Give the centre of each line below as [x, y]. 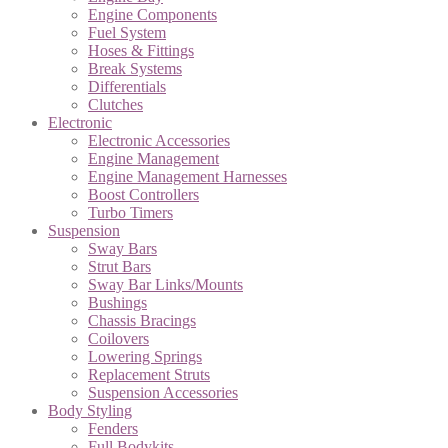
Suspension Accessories [163, 392]
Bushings [117, 302]
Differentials [127, 86]
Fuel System [127, 32]
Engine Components [152, 14]
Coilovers [118, 338]
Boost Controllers [143, 194]
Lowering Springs [145, 356]
